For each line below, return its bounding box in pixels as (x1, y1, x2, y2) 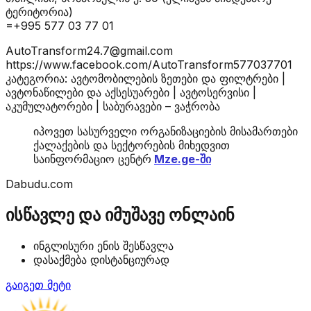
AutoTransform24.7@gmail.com (6, 43, 173, 58)
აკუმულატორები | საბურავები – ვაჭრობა (6, 99, 220, 113)
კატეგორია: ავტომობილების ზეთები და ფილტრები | (6, 71, 285, 85)
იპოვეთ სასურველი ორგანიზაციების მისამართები (33, 124, 298, 138)
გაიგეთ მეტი (6, 277, 71, 292)
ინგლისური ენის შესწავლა (33, 238, 174, 253)
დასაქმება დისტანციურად (33, 252, 169, 267)
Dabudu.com (6, 176, 73, 191)
